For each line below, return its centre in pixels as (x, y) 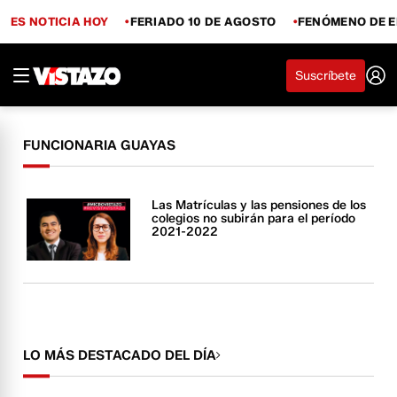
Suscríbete (326, 75)
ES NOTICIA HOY (60, 21)
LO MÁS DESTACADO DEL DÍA (120, 356)
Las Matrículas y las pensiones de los (259, 205)
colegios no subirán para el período (254, 218)
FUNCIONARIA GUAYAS (100, 145)
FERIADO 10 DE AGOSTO (203, 21)
